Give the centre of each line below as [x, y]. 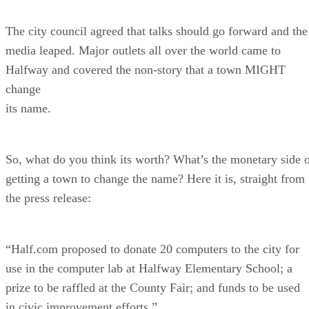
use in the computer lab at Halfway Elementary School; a [149, 268]
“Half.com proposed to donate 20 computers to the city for [152, 249]
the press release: [48, 198]
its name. [28, 108]
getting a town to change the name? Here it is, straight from [155, 178]
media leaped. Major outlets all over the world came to [143, 50]
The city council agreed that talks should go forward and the [157, 31]
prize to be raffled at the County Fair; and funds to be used [153, 287]
